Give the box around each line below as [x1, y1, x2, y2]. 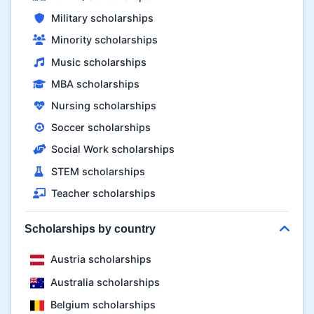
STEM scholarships [48, 165, 145, 177]
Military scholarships [48, 12, 153, 25]
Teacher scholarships [48, 186, 156, 199]
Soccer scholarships [48, 121, 151, 134]
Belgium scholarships [48, 298, 156, 310]
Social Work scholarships [48, 143, 175, 156]
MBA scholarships [48, 77, 139, 90]
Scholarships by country [25, 223, 156, 235]
